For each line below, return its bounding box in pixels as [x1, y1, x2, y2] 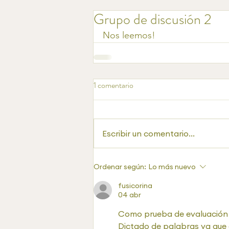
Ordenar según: [94, 162, 146, 171]
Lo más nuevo [148, 162, 196, 171]
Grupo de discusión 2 [94, 9, 212, 30]
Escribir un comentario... [102, 128, 195, 139]
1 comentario [94, 79, 133, 91]
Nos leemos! [103, 30, 155, 41]
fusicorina [118, 181, 152, 190]
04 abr [118, 190, 141, 199]
